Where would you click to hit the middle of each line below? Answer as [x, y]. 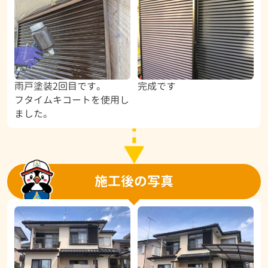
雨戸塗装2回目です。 [60, 86]
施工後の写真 [134, 182]
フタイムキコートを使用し [71, 100]
